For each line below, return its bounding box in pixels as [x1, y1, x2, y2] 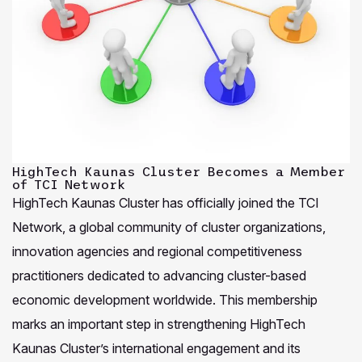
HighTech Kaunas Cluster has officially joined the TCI [12, 194, 319, 211]
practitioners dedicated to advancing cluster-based [12, 267, 306, 284]
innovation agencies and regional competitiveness [12, 242, 302, 259]
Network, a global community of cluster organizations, [12, 218, 326, 235]
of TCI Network [12, 176, 125, 192]
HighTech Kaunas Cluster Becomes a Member [12, 163, 345, 179]
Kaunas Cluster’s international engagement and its [12, 339, 301, 356]
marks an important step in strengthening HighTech [12, 315, 305, 332]
